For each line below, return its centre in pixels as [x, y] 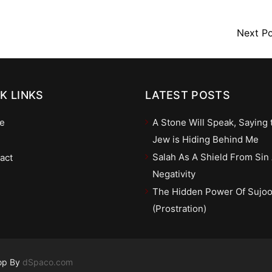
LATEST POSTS [188, 95]
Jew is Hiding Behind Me [206, 139]
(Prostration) [179, 208]
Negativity [174, 174]
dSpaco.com [48, 262]
